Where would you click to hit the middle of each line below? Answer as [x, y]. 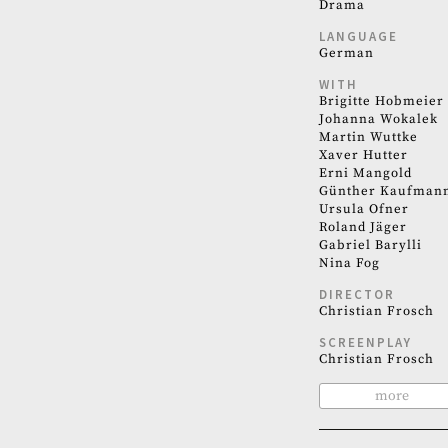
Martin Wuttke [368, 137]
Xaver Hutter [363, 155]
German [346, 53]
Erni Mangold [365, 173]
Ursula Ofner [363, 209]
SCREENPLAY [365, 343]
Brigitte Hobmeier [381, 101]
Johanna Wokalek [378, 119]
